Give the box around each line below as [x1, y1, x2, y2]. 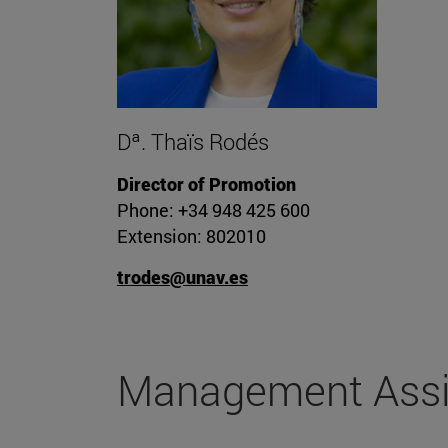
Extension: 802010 [117, 224, 266, 249]
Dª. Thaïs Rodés [117, 127, 269, 157]
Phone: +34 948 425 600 [117, 198, 310, 223]
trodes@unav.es [117, 265, 248, 290]
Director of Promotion [117, 172, 296, 197]
